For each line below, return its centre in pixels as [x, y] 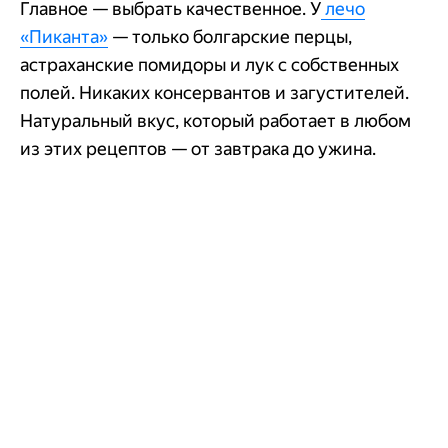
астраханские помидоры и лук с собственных [209, 64]
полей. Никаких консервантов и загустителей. [214, 92]
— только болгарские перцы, [230, 36]
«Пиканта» [64, 36]
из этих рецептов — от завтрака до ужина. [198, 148]
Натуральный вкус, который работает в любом [215, 120]
